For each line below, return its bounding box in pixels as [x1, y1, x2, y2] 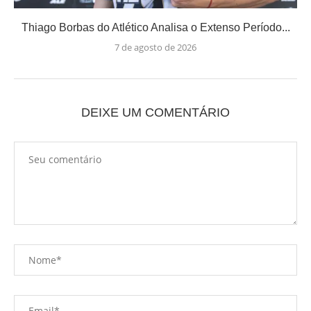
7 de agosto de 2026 [115, 40, 196, 53]
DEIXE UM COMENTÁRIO [81, 105, 230, 119]
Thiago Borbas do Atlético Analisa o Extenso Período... [21, 21, 290, 33]
